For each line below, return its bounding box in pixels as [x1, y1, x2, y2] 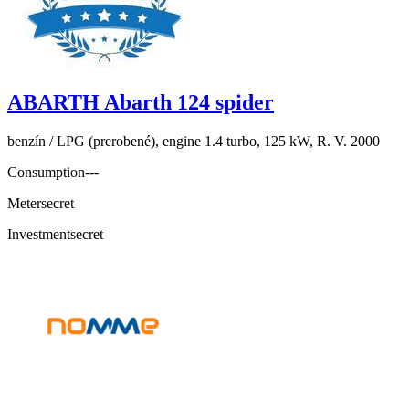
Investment [7, 226, 70, 243]
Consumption [7, 164, 85, 181]
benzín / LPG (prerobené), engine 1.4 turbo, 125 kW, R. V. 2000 [7, 133, 380, 150]
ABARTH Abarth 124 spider [7, 90, 274, 115]
